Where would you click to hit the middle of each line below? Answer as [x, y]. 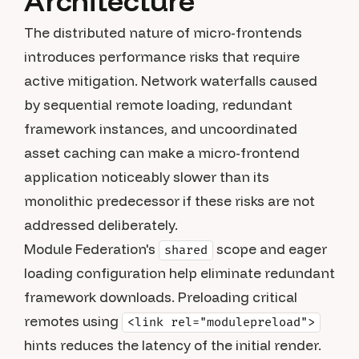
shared [186, 250]
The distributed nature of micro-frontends [163, 32]
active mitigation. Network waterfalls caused [171, 81]
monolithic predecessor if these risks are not [169, 201]
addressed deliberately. [101, 225]
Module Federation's [91, 249]
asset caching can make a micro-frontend [162, 153]
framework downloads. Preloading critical [161, 297]
